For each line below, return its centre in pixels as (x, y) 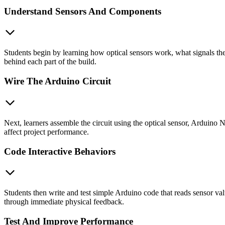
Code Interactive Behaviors (60, 151)
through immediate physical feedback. (64, 202)
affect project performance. (46, 132)
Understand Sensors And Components (83, 11)
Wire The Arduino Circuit (58, 81)
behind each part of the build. (50, 62)
